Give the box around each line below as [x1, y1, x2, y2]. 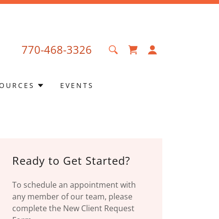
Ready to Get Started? [12, 153, 131, 168]
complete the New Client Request [12, 203, 135, 214]
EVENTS [60, 81, 94, 90]
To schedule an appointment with [12, 179, 136, 190]
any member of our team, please [12, 191, 133, 202]
